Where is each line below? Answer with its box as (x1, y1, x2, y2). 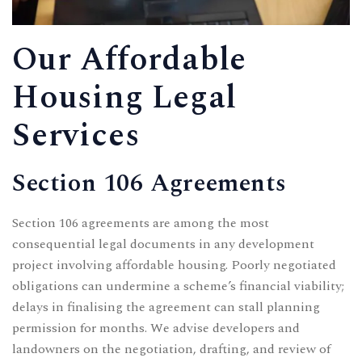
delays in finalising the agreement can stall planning (12, 297, 320, 317)
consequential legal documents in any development (12, 234, 314, 254)
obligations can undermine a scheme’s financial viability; (12, 276, 344, 296)
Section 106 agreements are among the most (12, 213, 269, 233)
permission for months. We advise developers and (12, 318, 300, 338)
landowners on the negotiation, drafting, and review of (12, 339, 330, 359)
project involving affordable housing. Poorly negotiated (12, 255, 336, 275)
